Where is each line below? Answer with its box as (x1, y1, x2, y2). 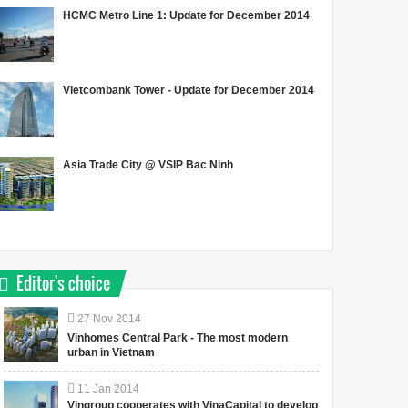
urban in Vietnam (67, 345, 156, 359)
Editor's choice (16, 270, 111, 295)
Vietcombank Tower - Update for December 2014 (63, 83, 315, 97)
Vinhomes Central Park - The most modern (67, 331, 289, 344)
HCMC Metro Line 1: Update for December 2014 (63, 8, 311, 22)
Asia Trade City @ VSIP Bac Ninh (63, 158, 234, 171)
